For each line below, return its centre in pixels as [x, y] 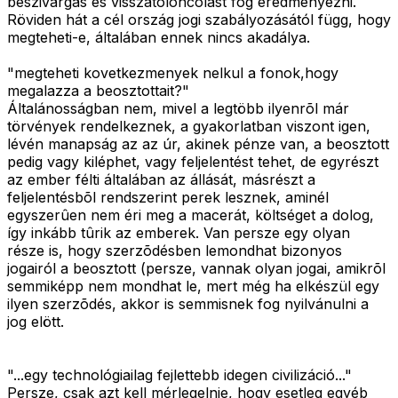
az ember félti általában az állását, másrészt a [161, 180]
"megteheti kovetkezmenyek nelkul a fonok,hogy [173, 73]
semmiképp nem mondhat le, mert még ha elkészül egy [193, 287]
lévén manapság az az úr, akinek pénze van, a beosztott [198, 144]
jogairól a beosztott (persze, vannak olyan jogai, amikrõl [196, 269]
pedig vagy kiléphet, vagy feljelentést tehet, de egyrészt [193, 162]
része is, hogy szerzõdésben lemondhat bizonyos [175, 251]
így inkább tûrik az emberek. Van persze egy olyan [179, 233]
